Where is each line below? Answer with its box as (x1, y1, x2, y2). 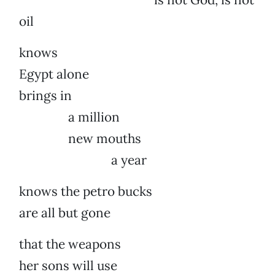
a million (19, 109, 120, 126)
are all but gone (19, 204, 110, 222)
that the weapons (19, 236, 121, 253)
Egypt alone (19, 66, 89, 83)
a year (19, 152, 147, 169)
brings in (19, 87, 72, 104)
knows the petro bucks (19, 183, 152, 200)
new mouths (19, 130, 141, 147)
